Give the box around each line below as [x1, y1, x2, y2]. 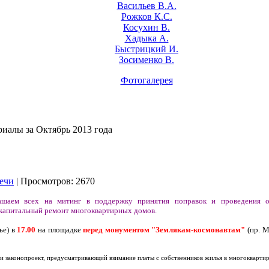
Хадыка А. [124, 33, 169, 43]
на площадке [38, 225, 81, 234]
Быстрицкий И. [115, 44, 178, 54]
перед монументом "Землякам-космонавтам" [83, 225, 246, 234]
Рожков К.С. [121, 11, 172, 22]
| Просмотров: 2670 [14, 176, 100, 186]
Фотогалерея [120, 75, 173, 85]
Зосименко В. [119, 55, 174, 65]
